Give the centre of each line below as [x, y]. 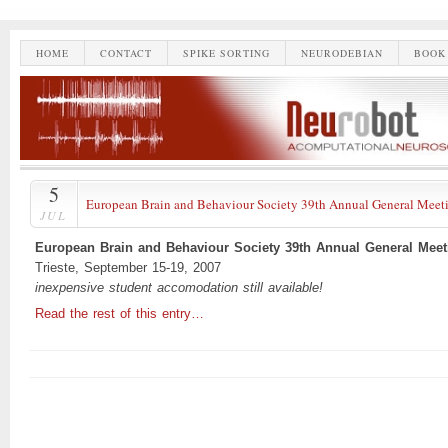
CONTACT [126, 53]
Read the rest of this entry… [119, 313]
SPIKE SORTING [226, 53]
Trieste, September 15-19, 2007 [128, 267]
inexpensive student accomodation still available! [179, 287]
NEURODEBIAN [342, 53]
